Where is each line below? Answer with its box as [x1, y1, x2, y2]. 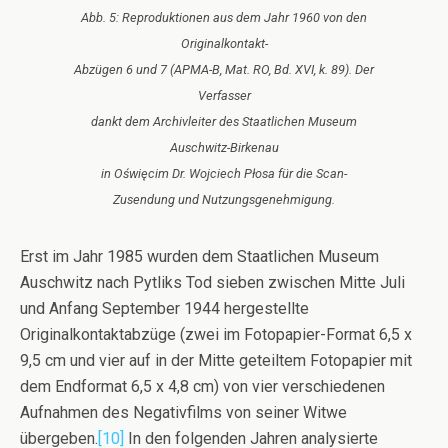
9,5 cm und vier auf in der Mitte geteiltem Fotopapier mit [20, 350, 412, 370]
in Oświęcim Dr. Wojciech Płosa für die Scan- [101, 165, 347, 181]
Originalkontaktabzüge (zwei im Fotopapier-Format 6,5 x [20, 324, 412, 344]
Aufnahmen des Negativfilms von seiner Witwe [20, 402, 347, 422]
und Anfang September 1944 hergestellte [20, 298, 309, 318]
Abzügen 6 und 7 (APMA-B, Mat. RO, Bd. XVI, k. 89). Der [74, 61, 374, 77]
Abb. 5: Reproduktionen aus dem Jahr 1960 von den [81, 9, 367, 25]
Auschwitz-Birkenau [169, 139, 279, 155]
